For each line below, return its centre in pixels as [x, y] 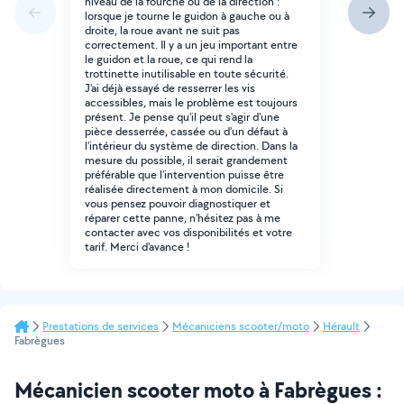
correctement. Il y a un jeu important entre [191, 45]
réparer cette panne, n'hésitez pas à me [183, 218]
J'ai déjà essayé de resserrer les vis [170, 88]
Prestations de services [101, 326]
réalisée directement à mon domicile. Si [184, 189]
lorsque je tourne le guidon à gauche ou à [187, 16]
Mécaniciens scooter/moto [241, 326]
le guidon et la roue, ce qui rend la [169, 59]
